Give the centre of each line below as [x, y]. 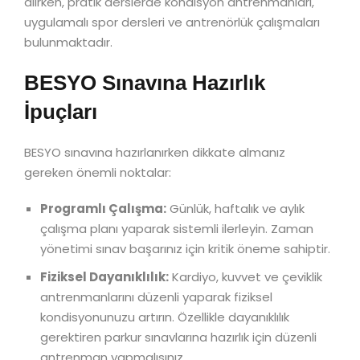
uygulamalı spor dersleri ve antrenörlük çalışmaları [172, 22]
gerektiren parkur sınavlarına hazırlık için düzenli [178, 337]
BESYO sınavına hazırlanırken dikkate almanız [155, 153]
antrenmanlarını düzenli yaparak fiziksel [156, 297]
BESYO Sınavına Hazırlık [145, 83]
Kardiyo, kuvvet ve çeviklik [245, 277]
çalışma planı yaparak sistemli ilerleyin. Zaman [177, 229]
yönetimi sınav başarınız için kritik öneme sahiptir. [185, 249]
